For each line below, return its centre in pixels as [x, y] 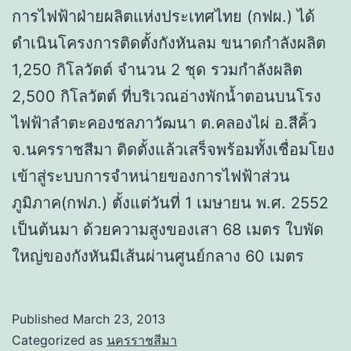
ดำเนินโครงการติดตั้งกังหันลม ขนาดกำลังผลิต [169, 43]
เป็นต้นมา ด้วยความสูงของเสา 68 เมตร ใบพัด [168, 230]
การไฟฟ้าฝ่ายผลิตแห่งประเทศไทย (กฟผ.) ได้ [163, 17]
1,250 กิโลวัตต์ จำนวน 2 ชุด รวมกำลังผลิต [157, 70]
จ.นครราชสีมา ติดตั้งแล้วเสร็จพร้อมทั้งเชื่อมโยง [173, 150]
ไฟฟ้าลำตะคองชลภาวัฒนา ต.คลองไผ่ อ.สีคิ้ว [164, 123]
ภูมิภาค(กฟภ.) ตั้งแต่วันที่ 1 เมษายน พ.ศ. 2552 [170, 203]
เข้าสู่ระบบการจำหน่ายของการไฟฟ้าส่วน [151, 177]
